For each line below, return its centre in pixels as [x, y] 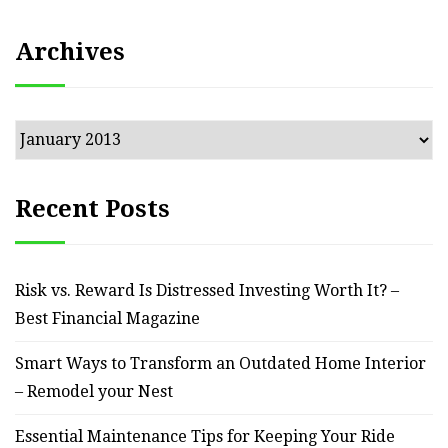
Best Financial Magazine [107, 318]
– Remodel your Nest [94, 391]
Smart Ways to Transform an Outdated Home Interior [220, 363]
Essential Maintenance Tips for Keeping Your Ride [205, 436]
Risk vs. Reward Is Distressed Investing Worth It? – [207, 290]
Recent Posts [92, 208]
